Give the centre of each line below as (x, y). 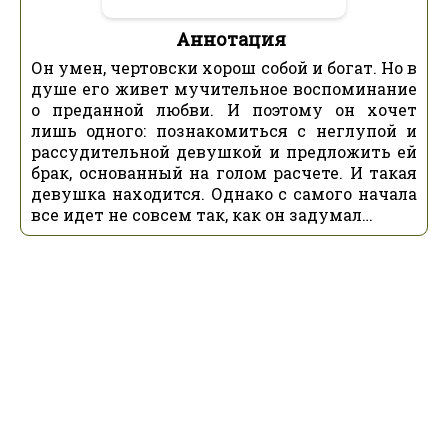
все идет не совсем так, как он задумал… (202, 214)
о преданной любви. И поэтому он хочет (224, 109)
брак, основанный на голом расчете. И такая (224, 172)
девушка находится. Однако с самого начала (224, 193)
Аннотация (231, 38)
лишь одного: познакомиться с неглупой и (224, 130)
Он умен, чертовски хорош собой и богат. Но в (224, 67)
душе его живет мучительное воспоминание (224, 88)
